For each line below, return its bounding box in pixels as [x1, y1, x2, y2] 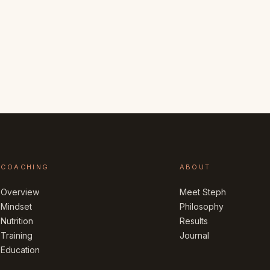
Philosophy [179, 201, 224, 212]
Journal [179, 230, 209, 241]
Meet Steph [179, 187, 226, 198]
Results [179, 216, 208, 227]
